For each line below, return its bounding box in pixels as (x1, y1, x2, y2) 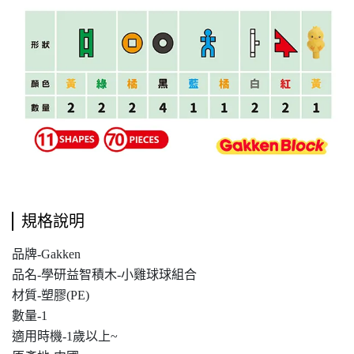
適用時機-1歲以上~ (12, 330, 118, 343)
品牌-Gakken (12, 247, 81, 261)
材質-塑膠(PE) (12, 288, 89, 302)
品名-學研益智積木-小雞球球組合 (12, 268, 197, 281)
